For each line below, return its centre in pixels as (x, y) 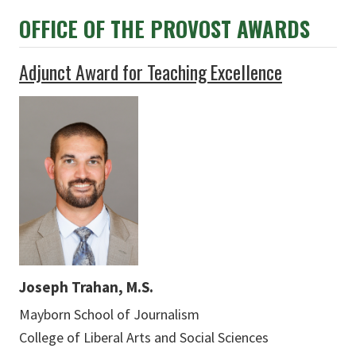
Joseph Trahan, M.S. (86, 286)
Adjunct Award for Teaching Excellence (151, 72)
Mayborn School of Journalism (109, 314)
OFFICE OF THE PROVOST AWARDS (164, 28)
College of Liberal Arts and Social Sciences (144, 337)
